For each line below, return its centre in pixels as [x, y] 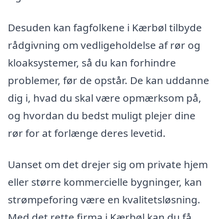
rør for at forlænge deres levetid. [87, 133]
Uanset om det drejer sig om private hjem [108, 164]
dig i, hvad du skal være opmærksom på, [105, 98]
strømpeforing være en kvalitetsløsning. [104, 199]
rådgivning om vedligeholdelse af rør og [104, 45]
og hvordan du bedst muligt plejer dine [102, 116]
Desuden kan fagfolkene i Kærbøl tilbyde [105, 28]
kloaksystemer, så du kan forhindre [92, 63]
